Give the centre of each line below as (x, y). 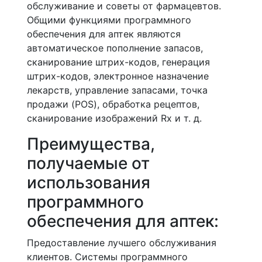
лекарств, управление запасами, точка (117, 90)
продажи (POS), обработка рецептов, (113, 104)
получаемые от (88, 163)
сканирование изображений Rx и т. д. (114, 118)
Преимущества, (91, 144)
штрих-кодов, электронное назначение (118, 76)
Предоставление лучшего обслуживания (122, 243)
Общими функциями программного (109, 20)
